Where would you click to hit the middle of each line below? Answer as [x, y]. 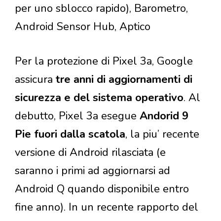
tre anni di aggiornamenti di [123, 80]
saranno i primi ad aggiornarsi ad [92, 171]
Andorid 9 [164, 116]
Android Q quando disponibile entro [102, 189]
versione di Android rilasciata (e [90, 153]
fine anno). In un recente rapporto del [107, 207]
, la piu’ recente [162, 134]
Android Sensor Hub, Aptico [83, 27]
